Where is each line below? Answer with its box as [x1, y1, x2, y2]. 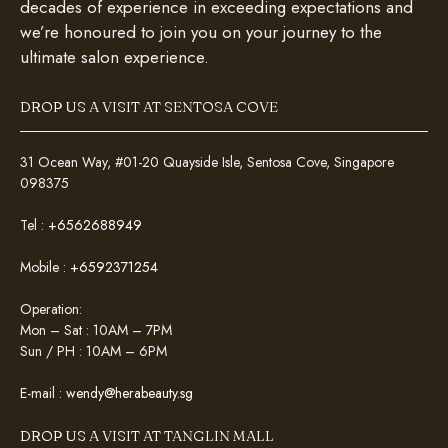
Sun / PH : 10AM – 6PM [20, 340, 167, 361]
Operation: [20, 298, 82, 319]
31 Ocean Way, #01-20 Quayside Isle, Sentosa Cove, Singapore [20, 151, 394, 172]
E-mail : [20, 382, 66, 403]
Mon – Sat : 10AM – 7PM [20, 319, 172, 340]
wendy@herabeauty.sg [66, 382, 193, 403]
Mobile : [20, 256, 70, 277]
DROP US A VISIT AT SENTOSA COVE [20, 96, 278, 116]
